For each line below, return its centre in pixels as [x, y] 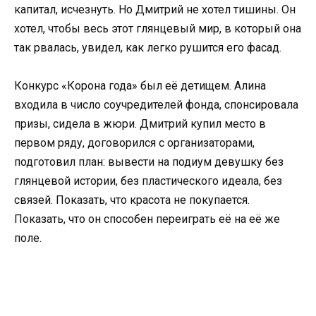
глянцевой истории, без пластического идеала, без [148, 181]
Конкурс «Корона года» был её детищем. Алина [140, 86]
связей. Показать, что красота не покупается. [132, 200]
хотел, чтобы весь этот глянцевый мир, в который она [158, 29]
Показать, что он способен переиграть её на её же [147, 219]
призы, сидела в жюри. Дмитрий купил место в [140, 124]
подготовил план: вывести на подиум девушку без [149, 162]
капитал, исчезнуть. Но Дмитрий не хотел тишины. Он [155, 10]
